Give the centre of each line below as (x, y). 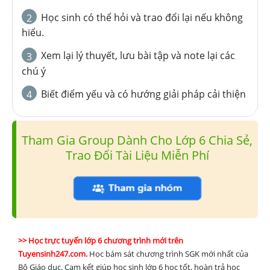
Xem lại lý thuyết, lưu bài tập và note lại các (138, 56)
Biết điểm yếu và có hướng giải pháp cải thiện (143, 94)
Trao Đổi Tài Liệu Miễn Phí (137, 155)
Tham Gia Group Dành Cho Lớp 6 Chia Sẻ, (137, 140)
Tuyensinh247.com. (54, 253)
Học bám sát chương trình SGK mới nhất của (169, 253)
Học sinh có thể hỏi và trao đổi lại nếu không (142, 18)
